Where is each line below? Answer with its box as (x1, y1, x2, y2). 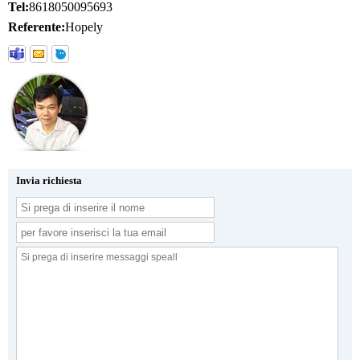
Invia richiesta (16, 174, 82, 187)
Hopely (65, 20, 103, 35)
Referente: (8, 20, 65, 35)
